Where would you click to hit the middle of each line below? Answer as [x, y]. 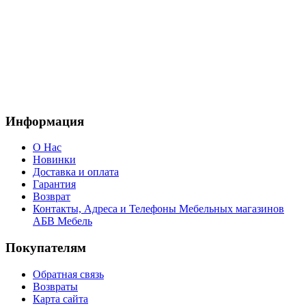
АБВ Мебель [62, 221]
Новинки [54, 160]
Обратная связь [68, 274]
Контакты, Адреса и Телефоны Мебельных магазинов [158, 209]
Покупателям [46, 248]
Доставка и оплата [76, 172]
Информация [45, 121]
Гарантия [54, 184]
